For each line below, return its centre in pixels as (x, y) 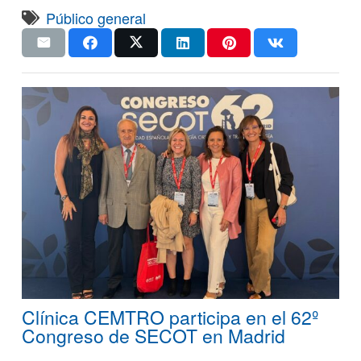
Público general (96, 17)
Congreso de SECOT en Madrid (154, 335)
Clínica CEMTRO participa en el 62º (170, 317)
